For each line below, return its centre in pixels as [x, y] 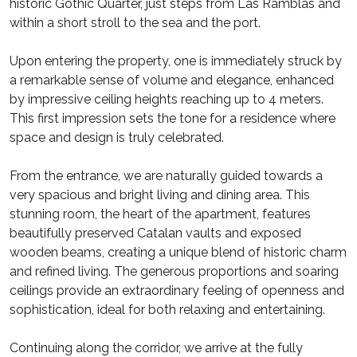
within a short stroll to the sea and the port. [135, 23]
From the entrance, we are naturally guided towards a [166, 176]
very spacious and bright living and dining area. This [160, 195]
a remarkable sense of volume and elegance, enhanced [172, 80]
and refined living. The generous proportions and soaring [174, 271]
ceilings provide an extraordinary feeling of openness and [177, 290]
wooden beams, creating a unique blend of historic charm [178, 252]
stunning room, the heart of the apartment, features [160, 214]
